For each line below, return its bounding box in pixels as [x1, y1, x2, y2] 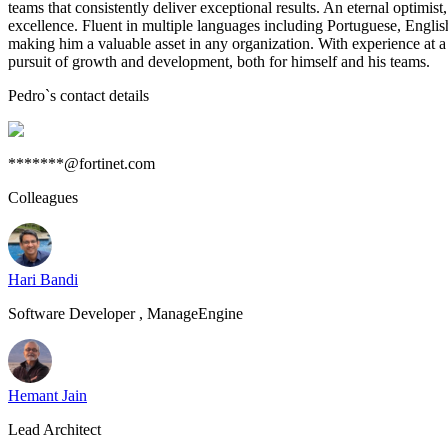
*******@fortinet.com [8, 155, 155, 172]
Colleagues [8, 189, 78, 206]
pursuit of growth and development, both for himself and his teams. [8, 53, 430, 70]
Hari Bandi [8, 271, 78, 288]
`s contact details [45, 87, 149, 104]
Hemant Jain [8, 387, 87, 404]
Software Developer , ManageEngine [8, 305, 243, 322]
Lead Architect [8, 421, 101, 438]
